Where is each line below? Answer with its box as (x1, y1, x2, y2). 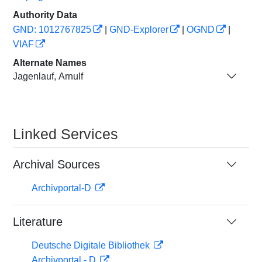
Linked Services (13, 126, 118, 142)
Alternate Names (13, 58, 87, 68)
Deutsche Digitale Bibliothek (32, 240, 152, 250)
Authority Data (13, 10, 77, 20)
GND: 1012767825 (13, 25, 91, 35)
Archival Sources (13, 158, 100, 171)
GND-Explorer (109, 25, 168, 35)
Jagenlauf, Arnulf (13, 71, 83, 81)
